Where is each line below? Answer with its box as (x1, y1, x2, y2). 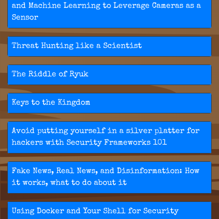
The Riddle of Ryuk (12, 71, 88, 79)
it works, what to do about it (12, 179, 127, 188)
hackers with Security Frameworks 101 (12, 139, 167, 148)
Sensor (12, 14, 38, 22)
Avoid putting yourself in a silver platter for (12, 128, 199, 136)
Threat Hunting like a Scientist (12, 43, 142, 51)
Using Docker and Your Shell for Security (12, 208, 178, 216)
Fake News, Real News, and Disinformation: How (12, 168, 199, 176)
